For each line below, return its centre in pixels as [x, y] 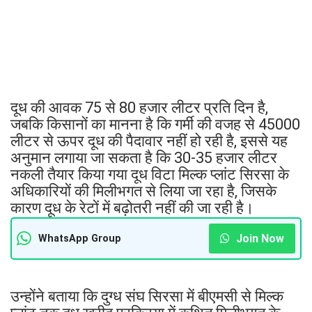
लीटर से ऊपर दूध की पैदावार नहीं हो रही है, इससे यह [149, 141]
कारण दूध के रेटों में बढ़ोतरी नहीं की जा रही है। [132, 208]
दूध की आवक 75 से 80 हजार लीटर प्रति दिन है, [139, 107]
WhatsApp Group [80, 238]
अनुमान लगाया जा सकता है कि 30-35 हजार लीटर [144, 157]
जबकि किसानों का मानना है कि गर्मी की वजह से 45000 [155, 124]
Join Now [259, 238]
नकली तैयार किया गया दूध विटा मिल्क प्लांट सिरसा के [150, 174]
